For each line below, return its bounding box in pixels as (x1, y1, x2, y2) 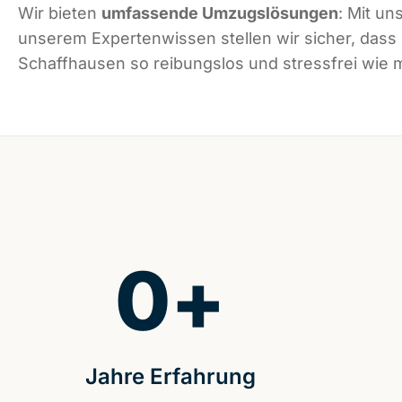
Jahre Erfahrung (84, 363, 256, 390)
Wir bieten (18, 4, 101, 23)
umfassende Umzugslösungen (101, 4, 338, 23)
